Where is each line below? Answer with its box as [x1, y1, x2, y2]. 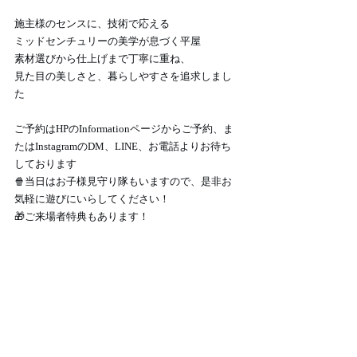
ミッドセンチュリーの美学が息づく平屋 [14, 36, 201, 47]
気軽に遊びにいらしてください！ [14, 194, 170, 205]
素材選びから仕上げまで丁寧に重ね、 [14, 53, 190, 65]
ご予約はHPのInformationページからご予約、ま [14, 124, 233, 135]
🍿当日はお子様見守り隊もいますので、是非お [14, 176, 232, 187]
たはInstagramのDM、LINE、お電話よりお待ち [14, 141, 231, 152]
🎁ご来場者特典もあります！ [14, 211, 149, 222]
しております [14, 159, 76, 170]
